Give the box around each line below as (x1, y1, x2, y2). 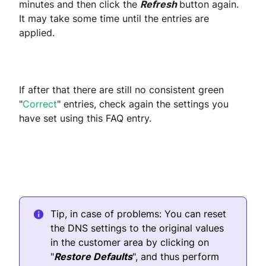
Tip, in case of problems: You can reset (50, 208, 226, 220)
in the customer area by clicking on (50, 236, 209, 249)
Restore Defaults (54, 251, 132, 263)
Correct (23, 98, 57, 110)
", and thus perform (132, 251, 219, 263)
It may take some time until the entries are (19, 12, 209, 25)
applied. (19, 27, 55, 39)
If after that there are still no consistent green (19, 84, 224, 96)
